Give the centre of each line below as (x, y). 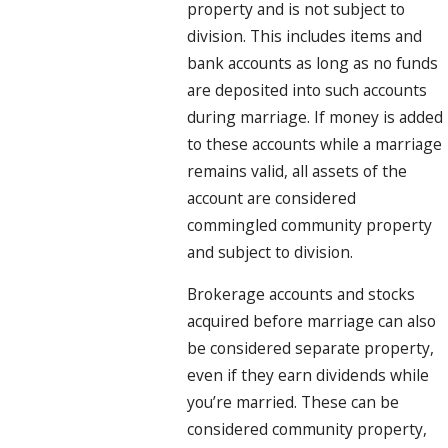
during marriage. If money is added (315, 116)
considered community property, (307, 429)
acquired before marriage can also (312, 321)
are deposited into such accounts (307, 89)
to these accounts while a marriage (315, 143)
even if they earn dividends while (308, 375)
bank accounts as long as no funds (313, 62)
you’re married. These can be (293, 402)
